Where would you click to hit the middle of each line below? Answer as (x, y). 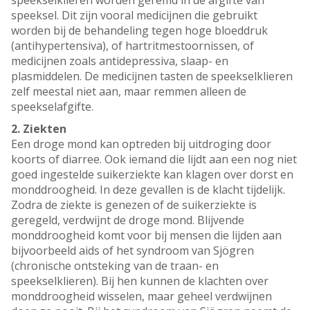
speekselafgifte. (52, 107)
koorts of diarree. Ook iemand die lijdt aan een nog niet (154, 159)
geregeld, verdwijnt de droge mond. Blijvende (128, 220)
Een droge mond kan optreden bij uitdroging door (141, 144)
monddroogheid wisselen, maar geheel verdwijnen (142, 297)
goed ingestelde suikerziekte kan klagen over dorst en (152, 175)
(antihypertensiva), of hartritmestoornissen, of (133, 46)
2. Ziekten (39, 129)
